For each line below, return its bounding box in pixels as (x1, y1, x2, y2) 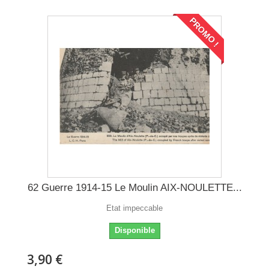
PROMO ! (187, 16, 221, 49)
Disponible (114, 226, 155, 235)
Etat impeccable (106, 204, 163, 213)
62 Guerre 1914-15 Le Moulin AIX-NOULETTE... (27, 182, 242, 193)
